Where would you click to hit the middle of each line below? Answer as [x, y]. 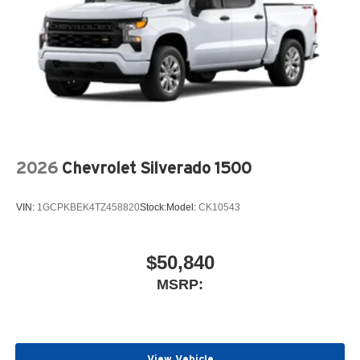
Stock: [153, 208]
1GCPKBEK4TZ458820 [88, 208]
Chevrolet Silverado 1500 [157, 168]
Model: [182, 208]
